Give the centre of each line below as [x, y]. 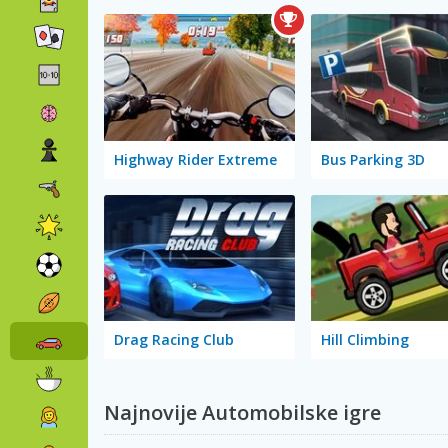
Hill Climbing [364, 340]
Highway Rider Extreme [195, 159]
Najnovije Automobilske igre [242, 413]
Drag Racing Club [174, 340]
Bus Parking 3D [372, 159]
